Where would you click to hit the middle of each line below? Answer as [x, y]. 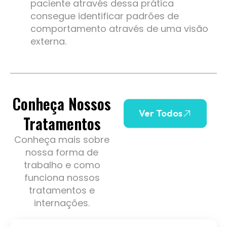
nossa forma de [62, 153]
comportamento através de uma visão [119, 29]
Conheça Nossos [62, 104]
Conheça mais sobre [62, 140]
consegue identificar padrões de [105, 16]
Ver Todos [161, 113]
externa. [48, 42]
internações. [62, 203]
